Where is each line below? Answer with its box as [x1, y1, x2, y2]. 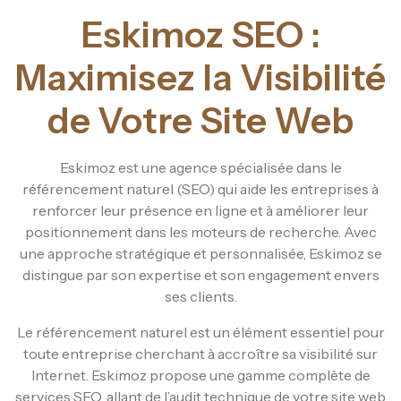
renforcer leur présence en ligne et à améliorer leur [32, 200, 369, 219]
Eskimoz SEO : [81, 12, 320, 56]
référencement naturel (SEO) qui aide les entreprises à [22, 179, 379, 198]
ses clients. [164, 286, 237, 305]
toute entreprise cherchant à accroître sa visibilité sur [23, 344, 378, 363]
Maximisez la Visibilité [15, 55, 386, 99]
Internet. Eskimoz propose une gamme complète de [30, 365, 371, 384]
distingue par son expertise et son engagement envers [21, 265, 380, 284]
